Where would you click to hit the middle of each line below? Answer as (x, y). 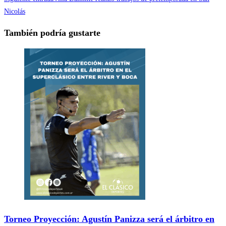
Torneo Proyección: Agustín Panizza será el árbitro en (109, 219)
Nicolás (15, 11)
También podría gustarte (52, 33)
